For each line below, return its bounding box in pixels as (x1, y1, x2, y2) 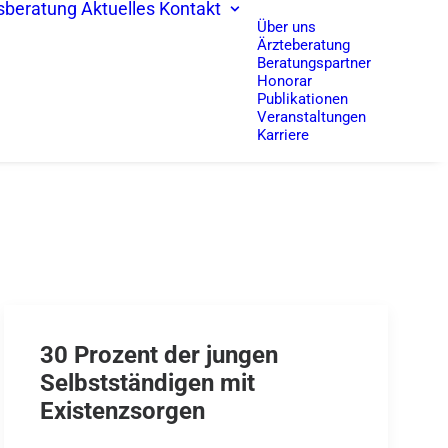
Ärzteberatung (257, 36, 350, 54)
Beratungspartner (257, 54, 371, 72)
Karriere (257, 126, 309, 144)
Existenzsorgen (40, 397, 205, 425)
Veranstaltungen (257, 108, 366, 126)
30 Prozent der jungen (40, 341, 278, 369)
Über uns (257, 18, 316, 36)
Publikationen (257, 90, 348, 108)
